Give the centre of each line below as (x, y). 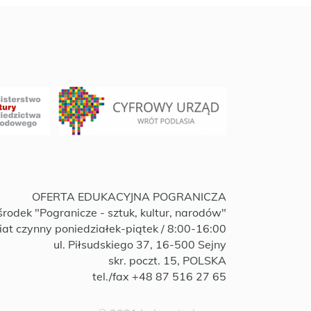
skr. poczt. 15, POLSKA (167, 260)
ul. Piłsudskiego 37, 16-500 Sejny (140, 244)
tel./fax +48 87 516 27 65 (159, 276)
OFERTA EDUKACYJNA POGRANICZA (129, 196)
